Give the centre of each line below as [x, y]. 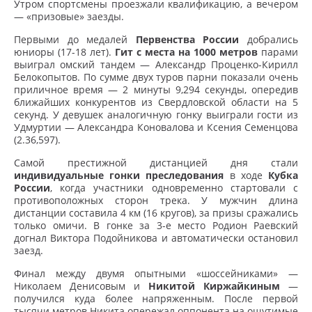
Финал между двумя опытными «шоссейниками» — [156, 274]
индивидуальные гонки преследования [119, 175]
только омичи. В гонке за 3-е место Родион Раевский [156, 226]
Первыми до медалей [75, 40]
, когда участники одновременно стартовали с [174, 188]
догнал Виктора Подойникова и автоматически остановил [156, 238]
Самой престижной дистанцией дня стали [156, 163]
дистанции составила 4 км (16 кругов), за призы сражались [156, 213]
